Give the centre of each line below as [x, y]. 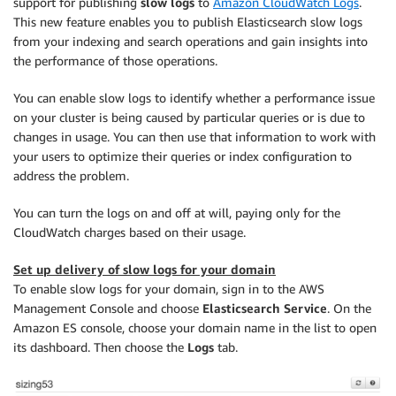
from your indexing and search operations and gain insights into [190, 41]
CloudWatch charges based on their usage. [129, 232]
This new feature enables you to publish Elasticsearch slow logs [188, 22]
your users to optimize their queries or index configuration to [183, 156]
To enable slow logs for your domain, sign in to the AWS [169, 289]
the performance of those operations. [115, 61]
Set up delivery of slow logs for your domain [145, 269]
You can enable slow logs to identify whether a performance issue [194, 98]
